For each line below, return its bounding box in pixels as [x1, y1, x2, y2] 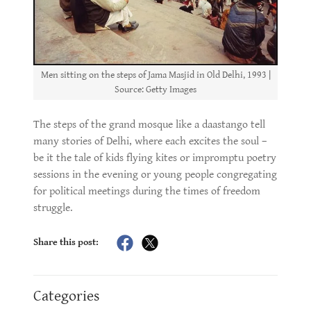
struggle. [33, 201, 76, 215]
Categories [33, 287, 100, 305]
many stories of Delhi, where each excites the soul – [33, 134, 267, 148]
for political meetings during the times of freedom [33, 184, 260, 198]
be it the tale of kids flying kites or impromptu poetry [33, 151, 276, 165]
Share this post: [33, 237, 99, 249]
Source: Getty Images [115, 83, 196, 95]
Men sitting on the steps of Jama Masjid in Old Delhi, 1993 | [40, 69, 271, 81]
